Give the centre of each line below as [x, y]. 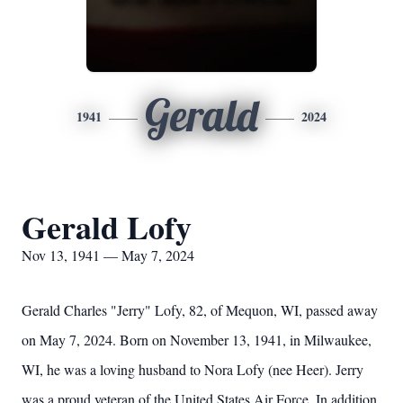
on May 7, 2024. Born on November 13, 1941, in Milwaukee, [197, 340]
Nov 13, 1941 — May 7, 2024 [108, 255]
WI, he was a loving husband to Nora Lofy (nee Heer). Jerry [193, 369]
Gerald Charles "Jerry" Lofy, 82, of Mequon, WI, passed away [200, 310]
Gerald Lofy [107, 227]
